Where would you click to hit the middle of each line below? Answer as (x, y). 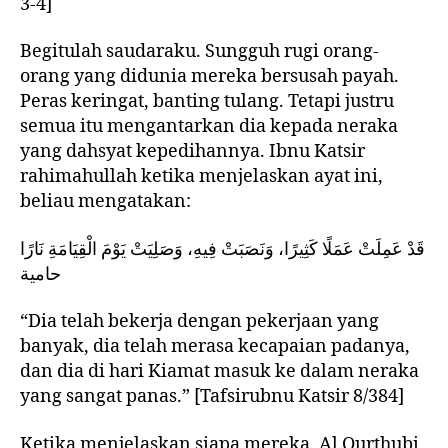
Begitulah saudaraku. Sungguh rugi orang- (199, 52)
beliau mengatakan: (105, 202)
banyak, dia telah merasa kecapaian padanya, (215, 347)
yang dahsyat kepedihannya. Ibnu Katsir (192, 152)
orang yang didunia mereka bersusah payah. (209, 77)
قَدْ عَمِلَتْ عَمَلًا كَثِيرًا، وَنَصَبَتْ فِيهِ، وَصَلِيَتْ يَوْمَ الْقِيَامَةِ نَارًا (222, 249)
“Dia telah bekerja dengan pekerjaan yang (199, 322)
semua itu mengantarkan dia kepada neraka (209, 127)
